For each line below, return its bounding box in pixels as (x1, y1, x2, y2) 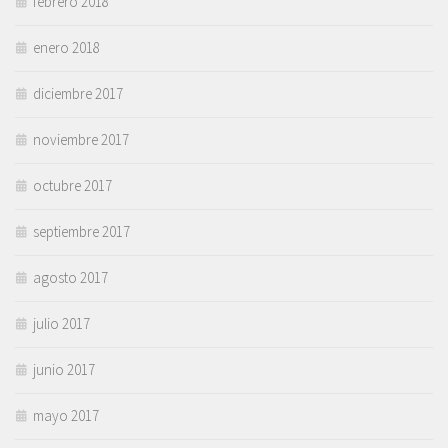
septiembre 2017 (33, 222, 130, 242)
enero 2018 (33, 38, 100, 58)
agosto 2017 (33, 268, 108, 288)
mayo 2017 (33, 406, 99, 426)
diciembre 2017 (33, 84, 123, 104)
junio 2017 (33, 360, 95, 380)
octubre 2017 (33, 176, 112, 196)
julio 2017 (33, 314, 90, 334)
